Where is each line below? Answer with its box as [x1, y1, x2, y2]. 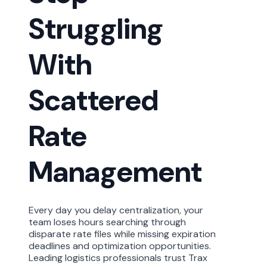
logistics [65, 251, 101, 264]
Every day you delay [29, 203, 119, 216]
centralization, [119, 203, 181, 216]
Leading [29, 251, 65, 264]
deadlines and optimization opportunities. [29, 239, 211, 252]
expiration [172, 227, 216, 240]
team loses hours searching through [29, 215, 186, 228]
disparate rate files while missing [29, 227, 172, 240]
